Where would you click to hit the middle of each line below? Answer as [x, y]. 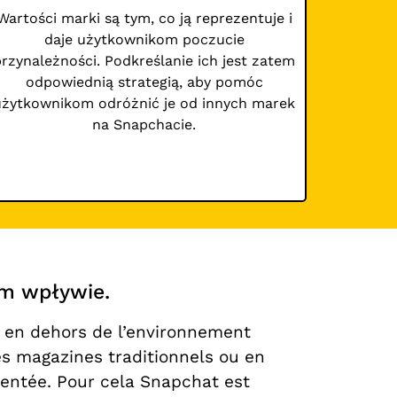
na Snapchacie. [144, 125]
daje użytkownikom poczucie [144, 40]
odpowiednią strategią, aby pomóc [144, 82]
